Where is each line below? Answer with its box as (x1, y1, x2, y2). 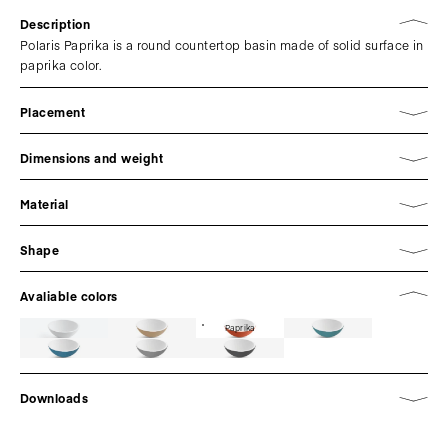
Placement (20, 104, 86, 120)
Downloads (20, 390, 89, 406)
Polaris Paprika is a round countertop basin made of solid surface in (20, 37, 424, 53)
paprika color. (20, 57, 103, 73)
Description (20, 16, 91, 32)
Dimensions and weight (20, 150, 164, 166)
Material (20, 196, 69, 212)
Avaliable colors (20, 288, 118, 304)
